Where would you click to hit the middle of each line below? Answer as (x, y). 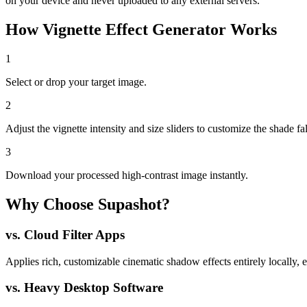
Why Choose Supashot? (88, 205)
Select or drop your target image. (76, 82)
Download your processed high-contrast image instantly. (127, 175)
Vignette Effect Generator (134, 30)
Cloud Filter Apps (74, 235)
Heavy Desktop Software (94, 288)
